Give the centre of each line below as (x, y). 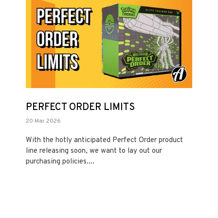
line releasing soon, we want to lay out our (94, 151)
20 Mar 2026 (44, 121)
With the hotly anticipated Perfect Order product (105, 140)
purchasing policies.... (60, 162)
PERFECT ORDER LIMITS (81, 107)
